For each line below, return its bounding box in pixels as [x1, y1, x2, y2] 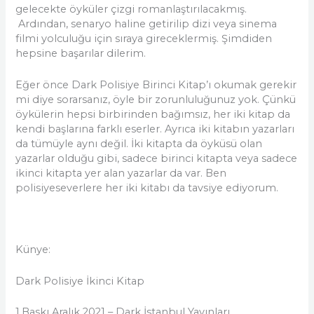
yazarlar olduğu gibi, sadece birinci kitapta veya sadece [15, 151, 298, 165]
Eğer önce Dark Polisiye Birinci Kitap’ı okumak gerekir [15, 78, 297, 91]
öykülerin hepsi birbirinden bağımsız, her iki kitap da [15, 107, 291, 121]
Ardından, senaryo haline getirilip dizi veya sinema [15, 18, 278, 31]
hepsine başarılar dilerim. [15, 47, 146, 60]
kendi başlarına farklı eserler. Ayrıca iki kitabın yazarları [15, 122, 295, 135]
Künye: [15, 243, 51, 257]
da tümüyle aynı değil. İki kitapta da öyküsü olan [15, 137, 263, 150]
